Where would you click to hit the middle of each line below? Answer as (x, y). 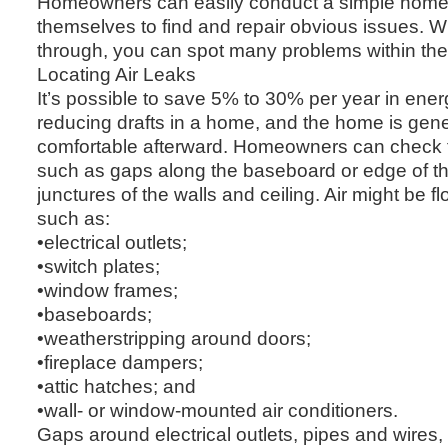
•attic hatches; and (116, 385)
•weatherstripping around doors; (174, 337)
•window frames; (107, 289)
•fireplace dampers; (120, 361)
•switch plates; (98, 265)
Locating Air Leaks (116, 73)
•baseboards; (94, 313)
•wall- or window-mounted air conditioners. (217, 409)
